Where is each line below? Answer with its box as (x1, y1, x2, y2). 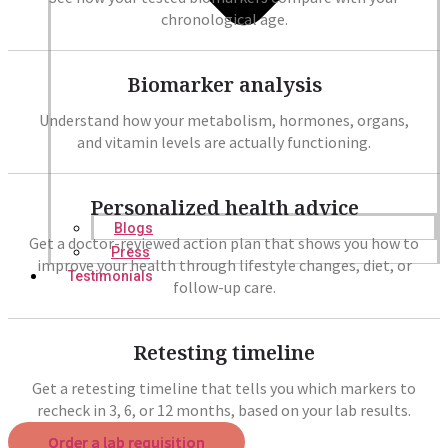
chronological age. (160, 8, 288, 29)
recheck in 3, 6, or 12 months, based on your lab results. (37, 399, 411, 420)
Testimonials (68, 267, 153, 284)
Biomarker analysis (126, 70, 322, 98)
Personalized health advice (89, 193, 359, 221)
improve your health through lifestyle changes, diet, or (36, 254, 412, 275)
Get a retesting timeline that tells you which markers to (32, 377, 416, 398)
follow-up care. (172, 276, 276, 297)
